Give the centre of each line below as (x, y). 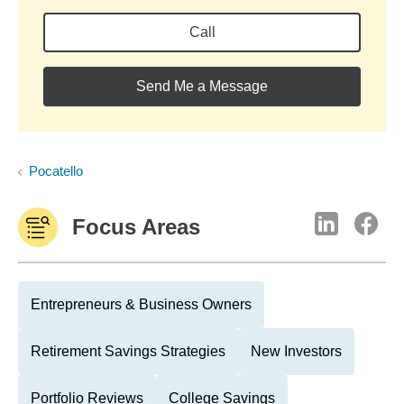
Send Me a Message (202, 86)
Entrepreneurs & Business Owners (141, 304)
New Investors (296, 351)
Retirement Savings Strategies (128, 351)
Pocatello (56, 171)
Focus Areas (136, 227)
